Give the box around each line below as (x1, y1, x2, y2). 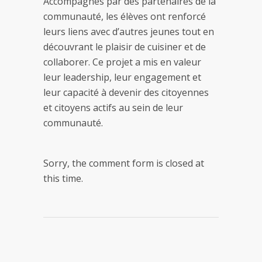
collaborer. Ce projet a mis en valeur (43, 56, 201, 69)
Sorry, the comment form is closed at (43, 157, 204, 170)
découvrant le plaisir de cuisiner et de (43, 40, 206, 54)
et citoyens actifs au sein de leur (43, 101, 183, 115)
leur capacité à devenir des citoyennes (43, 86, 209, 99)
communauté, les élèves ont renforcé (43, 10, 206, 23)
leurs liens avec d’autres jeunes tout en (43, 25, 214, 39)
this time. (43, 172, 83, 185)
